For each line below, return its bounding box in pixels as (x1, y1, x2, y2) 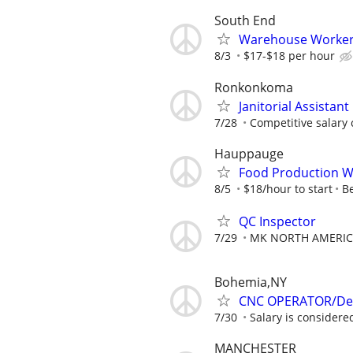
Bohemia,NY (214, 273, 287, 292)
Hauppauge (214, 144, 284, 162)
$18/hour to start (243, 180, 333, 196)
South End (214, 12, 276, 30)
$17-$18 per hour (243, 48, 335, 64)
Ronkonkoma (214, 78, 293, 96)
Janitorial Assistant (239, 97, 349, 115)
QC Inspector (239, 212, 316, 230)
